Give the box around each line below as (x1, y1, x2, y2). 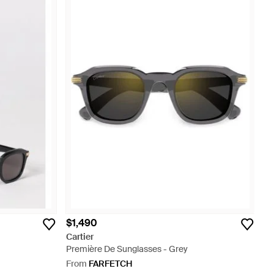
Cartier (66, 231, 94, 242)
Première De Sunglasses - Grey (66, 243, 188, 254)
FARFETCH (89, 258, 132, 269)
